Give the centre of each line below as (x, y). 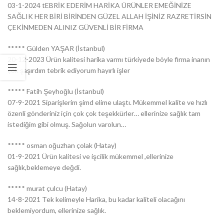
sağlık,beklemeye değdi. (44, 167)
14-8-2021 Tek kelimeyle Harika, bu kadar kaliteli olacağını (96, 199)
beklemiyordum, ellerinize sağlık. (57, 210)
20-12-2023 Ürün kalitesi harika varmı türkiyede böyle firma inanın (109, 59)
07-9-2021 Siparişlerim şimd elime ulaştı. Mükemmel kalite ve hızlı (107, 102)
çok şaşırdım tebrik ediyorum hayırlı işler (69, 70)
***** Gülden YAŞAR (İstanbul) (56, 48)
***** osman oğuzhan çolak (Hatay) (62, 145)
